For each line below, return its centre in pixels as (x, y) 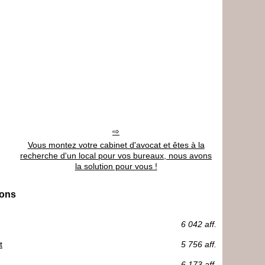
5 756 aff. (199, 244)
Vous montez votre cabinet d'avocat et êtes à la (116, 145)
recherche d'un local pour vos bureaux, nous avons (116, 155)
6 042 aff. (199, 224)
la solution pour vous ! (116, 166)
